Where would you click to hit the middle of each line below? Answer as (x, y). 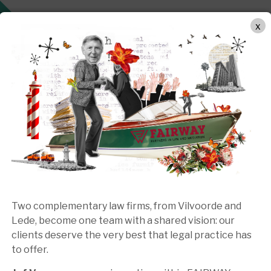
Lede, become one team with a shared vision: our (123, 221)
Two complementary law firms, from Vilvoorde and (126, 206)
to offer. (30, 250)
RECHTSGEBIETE (137, 21)
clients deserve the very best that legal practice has (132, 235)
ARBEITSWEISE (58, 21)
